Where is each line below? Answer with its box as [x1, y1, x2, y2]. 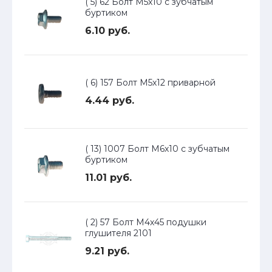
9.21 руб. [85, 245, 129, 257]
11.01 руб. [85, 172, 132, 184]
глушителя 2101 [85, 228, 152, 239]
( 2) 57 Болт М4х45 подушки [85, 217, 206, 228]
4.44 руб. [85, 95, 134, 107]
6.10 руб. [85, 25, 130, 37]
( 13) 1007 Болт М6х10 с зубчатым [85, 143, 229, 155]
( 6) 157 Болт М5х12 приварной [85, 77, 216, 89]
